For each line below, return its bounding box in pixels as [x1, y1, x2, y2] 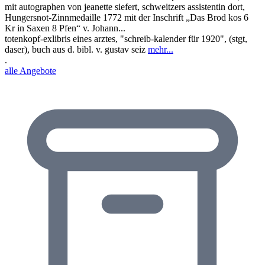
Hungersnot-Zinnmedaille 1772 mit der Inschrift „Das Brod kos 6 [5, 12, 248, 22]
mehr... [148, 44, 173, 54]
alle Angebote [5, 65, 56, 76]
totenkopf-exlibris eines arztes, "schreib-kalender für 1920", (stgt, [5, 33, 247, 44]
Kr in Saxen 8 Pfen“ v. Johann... [5, 22, 125, 33]
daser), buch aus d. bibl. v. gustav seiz [5, 44, 148, 54]
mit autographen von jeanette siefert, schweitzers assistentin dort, [5, 1, 245, 12]
